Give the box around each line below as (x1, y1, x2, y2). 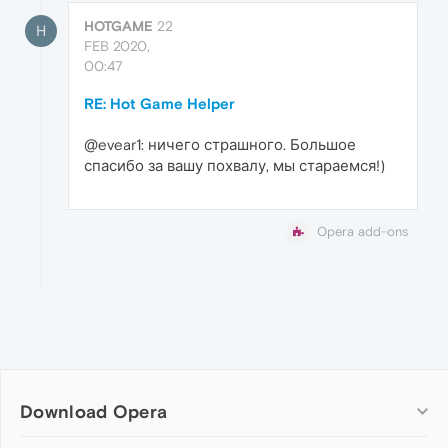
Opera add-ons (317, 223, 408, 239)
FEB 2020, (84, 37, 150, 54)
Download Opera (20, 401, 168, 423)
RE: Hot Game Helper (84, 94, 235, 112)
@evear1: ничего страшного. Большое (84, 135, 356, 153)
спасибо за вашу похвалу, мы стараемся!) (84, 156, 385, 174)
